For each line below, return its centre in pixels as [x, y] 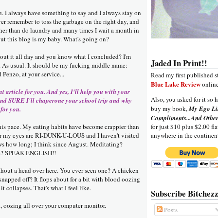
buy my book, [170, 109]
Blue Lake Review [176, 84]
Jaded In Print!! [179, 63]
